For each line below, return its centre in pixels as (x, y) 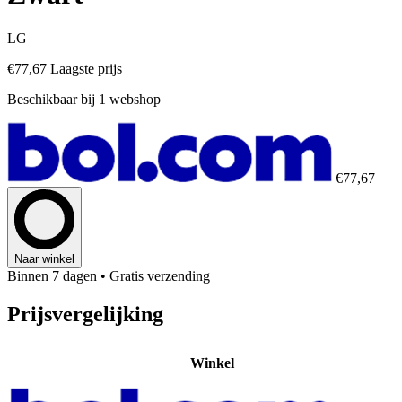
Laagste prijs (86, 68)
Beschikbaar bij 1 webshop (84, 99)
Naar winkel (44, 258)
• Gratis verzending (155, 275)
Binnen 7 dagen (52, 275)
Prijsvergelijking (85, 314)
